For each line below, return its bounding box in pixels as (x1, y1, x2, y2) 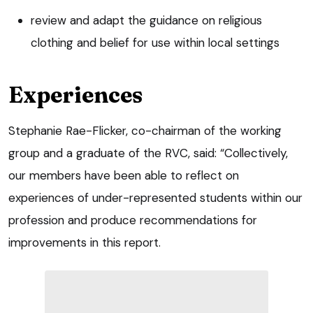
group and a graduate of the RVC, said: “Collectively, (8, 145, 288, 161)
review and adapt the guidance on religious (31, 12, 262, 28)
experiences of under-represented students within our (8, 189, 303, 205)
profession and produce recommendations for (8, 212, 257, 228)
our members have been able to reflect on (8, 167, 239, 183)
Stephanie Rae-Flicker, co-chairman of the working (8, 122, 282, 138)
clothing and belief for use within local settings (31, 34, 279, 50)
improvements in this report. (8, 234, 161, 250)
